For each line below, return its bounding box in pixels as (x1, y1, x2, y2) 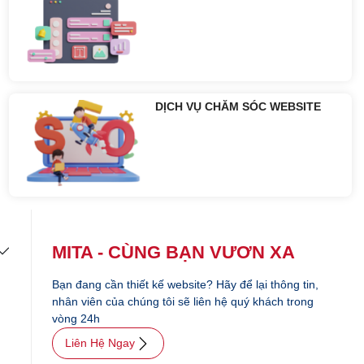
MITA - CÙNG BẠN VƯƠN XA (51, 242, 295, 263)
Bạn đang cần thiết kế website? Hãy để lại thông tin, (51, 278, 318, 292)
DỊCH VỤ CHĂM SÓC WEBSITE (155, 100, 322, 114)
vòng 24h (51, 312, 100, 326)
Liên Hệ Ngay (64, 336, 135, 350)
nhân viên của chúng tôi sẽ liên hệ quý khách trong (51, 295, 314, 309)
